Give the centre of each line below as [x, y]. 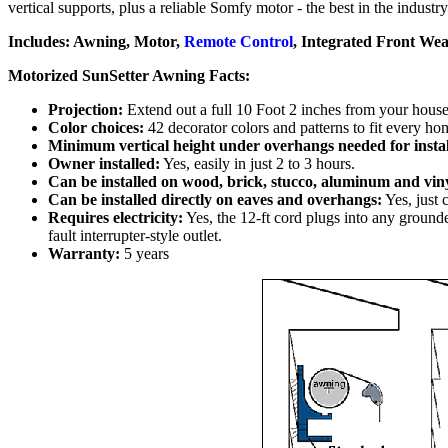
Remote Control [238, 41]
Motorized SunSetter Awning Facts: [129, 75]
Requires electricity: [115, 217]
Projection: [85, 109]
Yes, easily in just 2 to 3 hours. [257, 163]
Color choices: [96, 127]
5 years [144, 253]
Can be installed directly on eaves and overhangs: [215, 199]
